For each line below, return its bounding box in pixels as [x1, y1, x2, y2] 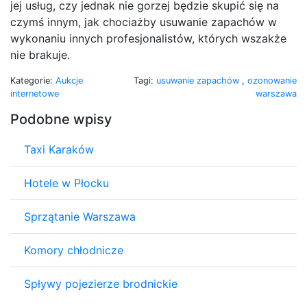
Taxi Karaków [24, 142, 94, 156]
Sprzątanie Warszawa [24, 209, 136, 223]
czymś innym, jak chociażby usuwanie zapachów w [10, 14, 277, 29]
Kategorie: [10, 75, 56, 86]
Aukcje [56, 75, 83, 86]
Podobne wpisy [10, 110, 112, 127]
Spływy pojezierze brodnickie [24, 276, 177, 291]
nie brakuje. [10, 47, 70, 62]
